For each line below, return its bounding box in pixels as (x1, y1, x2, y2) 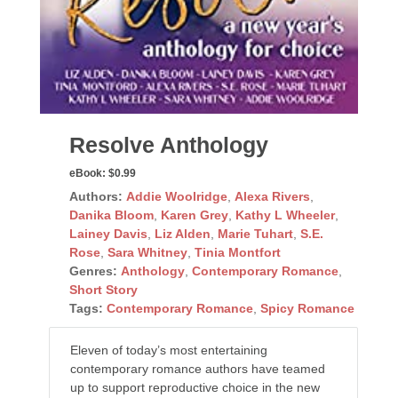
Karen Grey (160, 208, 228, 223)
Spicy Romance (259, 301, 354, 316)
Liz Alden (154, 227, 211, 242)
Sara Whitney (107, 245, 187, 260)
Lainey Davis (68, 227, 147, 242)
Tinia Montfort (194, 245, 281, 260)
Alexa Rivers (234, 189, 310, 204)
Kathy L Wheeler (235, 208, 335, 223)
